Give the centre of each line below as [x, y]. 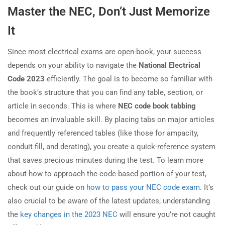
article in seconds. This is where [63, 106]
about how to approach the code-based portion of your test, [107, 174]
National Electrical [170, 66]
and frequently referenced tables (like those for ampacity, [103, 133]
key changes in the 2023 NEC [69, 215]
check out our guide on [47, 188]
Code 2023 [26, 79]
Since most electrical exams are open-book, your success [104, 52]
